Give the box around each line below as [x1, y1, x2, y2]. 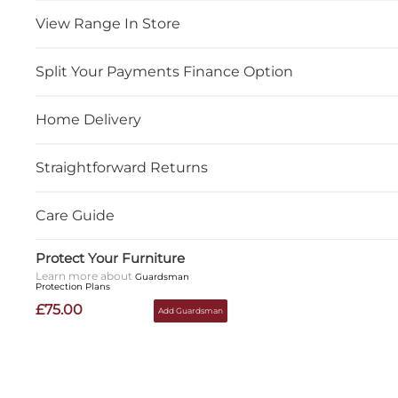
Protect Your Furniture [36, 250, 186, 267]
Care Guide [36, 207, 115, 224]
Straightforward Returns [36, 159, 209, 176]
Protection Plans [36, 281, 111, 292]
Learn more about [36, 269, 136, 283]
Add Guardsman [158, 306, 224, 315]
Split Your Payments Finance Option [36, 63, 294, 80]
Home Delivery [36, 111, 142, 128]
